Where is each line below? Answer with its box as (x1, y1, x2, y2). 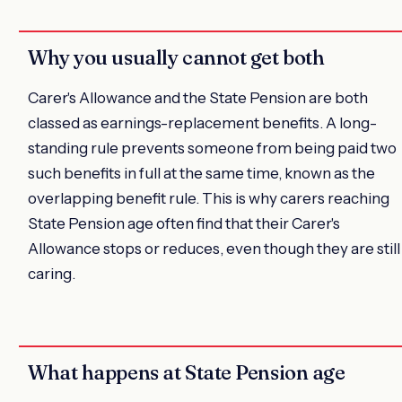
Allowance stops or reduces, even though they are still (28, 240, 400, 258)
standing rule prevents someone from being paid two (28, 139, 397, 158)
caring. (28, 265, 75, 284)
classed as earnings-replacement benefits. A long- (28, 114, 377, 133)
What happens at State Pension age (28, 360, 345, 386)
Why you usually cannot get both (28, 45, 325, 71)
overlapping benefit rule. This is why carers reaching (28, 189, 389, 208)
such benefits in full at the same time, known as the (28, 164, 375, 183)
